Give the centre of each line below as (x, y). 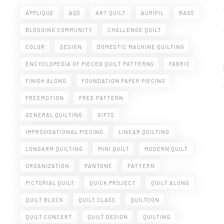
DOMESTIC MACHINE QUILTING (140, 47)
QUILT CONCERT (49, 217)
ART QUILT (110, 13)
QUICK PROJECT (112, 183)
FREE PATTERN (101, 98)
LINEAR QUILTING (144, 132)
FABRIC (179, 64)
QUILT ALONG (170, 183)
